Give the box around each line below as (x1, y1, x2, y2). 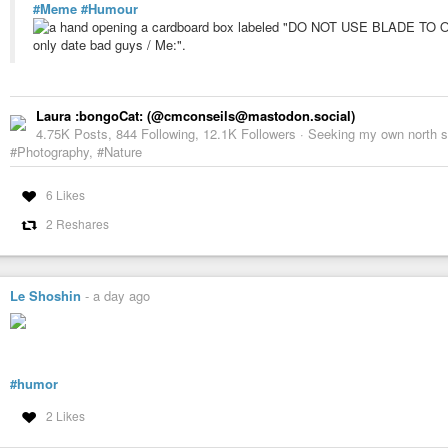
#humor (10, 373, 58, 393)
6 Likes (45, 186, 85, 204)
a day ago (93, 286, 150, 306)
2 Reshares (45, 215, 109, 233)
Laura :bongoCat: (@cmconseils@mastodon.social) (36, 106, 355, 126)
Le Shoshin (10, 286, 81, 306)
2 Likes (45, 407, 85, 425)
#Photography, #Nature (10, 142, 142, 162)
